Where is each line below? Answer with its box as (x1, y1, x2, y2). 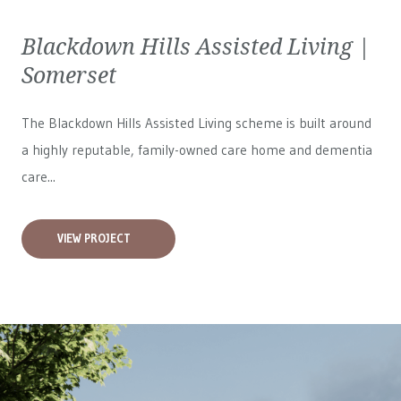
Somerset (21, 59, 116, 90)
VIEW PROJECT (57, 232, 131, 245)
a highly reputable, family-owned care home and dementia (21, 141, 372, 158)
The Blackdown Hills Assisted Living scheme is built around (21, 115, 371, 132)
